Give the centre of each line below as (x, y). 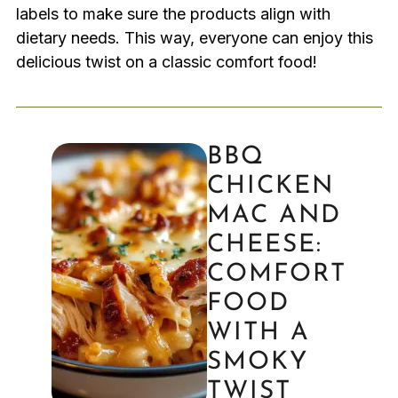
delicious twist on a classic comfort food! (166, 61)
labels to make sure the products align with (173, 13)
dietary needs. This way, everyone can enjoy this (194, 37)
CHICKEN (271, 186)
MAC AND (275, 215)
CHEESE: (265, 245)
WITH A (259, 333)
